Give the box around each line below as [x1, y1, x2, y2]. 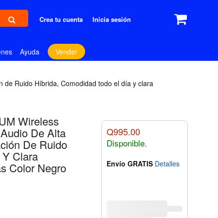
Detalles [154, 159, 180, 169]
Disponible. [106, 137, 147, 149]
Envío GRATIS [106, 159, 153, 169]
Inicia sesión [92, 15, 131, 24]
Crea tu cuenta [39, 15, 83, 24]
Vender [55, 47, 77, 57]
